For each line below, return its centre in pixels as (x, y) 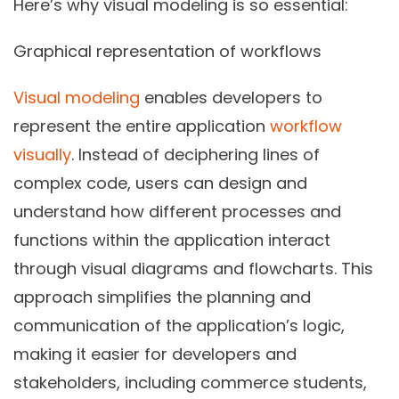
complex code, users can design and (160, 183)
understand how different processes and (177, 211)
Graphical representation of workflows (167, 51)
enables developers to (231, 97)
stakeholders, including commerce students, (190, 382)
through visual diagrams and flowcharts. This (193, 268)
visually (42, 154)
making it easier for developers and (155, 354)
